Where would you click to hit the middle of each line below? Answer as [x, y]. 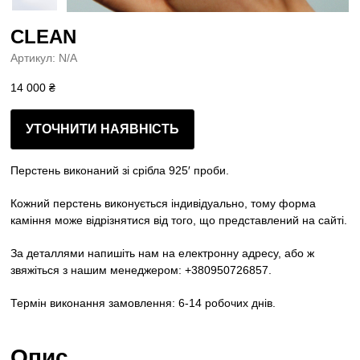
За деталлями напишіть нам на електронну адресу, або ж [163, 254]
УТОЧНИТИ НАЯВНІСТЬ [103, 129]
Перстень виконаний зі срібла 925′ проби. [120, 171]
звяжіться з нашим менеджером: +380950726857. [141, 270]
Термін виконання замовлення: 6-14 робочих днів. [143, 303]
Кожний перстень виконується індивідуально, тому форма [164, 204]
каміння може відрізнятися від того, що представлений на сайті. [179, 221]
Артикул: [35, 58]
